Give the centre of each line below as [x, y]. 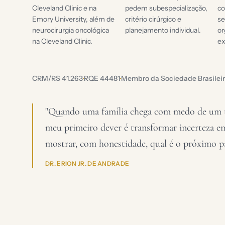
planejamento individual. [163, 30]
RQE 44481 [102, 78]
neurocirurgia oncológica [71, 30]
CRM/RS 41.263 [58, 78]
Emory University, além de [73, 19]
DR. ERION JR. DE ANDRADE [87, 163]
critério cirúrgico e [153, 19]
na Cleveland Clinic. [62, 41]
